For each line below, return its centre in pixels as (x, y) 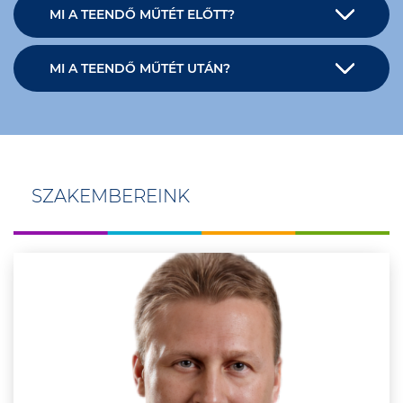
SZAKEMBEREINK (111, 196)
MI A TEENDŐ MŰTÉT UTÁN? (140, 68)
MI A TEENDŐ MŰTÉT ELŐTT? (142, 14)
